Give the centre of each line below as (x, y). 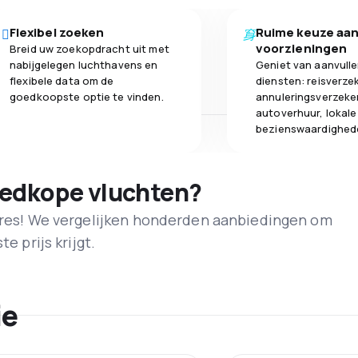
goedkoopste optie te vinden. (87, 97)
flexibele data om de (62, 81)
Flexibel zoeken (57, 33)
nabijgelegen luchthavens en (84, 65)
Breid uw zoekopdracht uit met (89, 49)
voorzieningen (301, 49)
